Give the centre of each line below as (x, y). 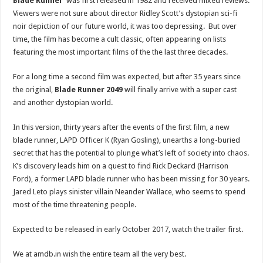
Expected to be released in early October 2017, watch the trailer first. (128, 229)
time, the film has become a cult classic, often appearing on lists (120, 39)
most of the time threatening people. (75, 204)
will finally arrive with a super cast (180, 89)
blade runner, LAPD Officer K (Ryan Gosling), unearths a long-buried (127, 140)
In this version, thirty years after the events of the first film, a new (122, 127)
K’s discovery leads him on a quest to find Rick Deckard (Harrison (121, 166)
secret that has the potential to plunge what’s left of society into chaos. (131, 153)
